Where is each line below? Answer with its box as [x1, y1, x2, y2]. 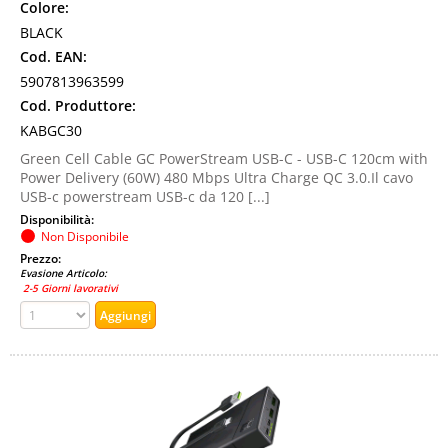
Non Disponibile [41, 228, 129, 244]
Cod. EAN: [20, 47, 87, 66]
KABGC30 [20, 121, 82, 140]
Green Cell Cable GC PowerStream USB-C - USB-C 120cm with [20, 149, 428, 168]
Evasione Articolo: [20, 266, 107, 280]
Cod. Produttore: [20, 96, 136, 115]
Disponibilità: [20, 211, 97, 227]
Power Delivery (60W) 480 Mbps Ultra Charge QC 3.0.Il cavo [20, 168, 413, 187]
